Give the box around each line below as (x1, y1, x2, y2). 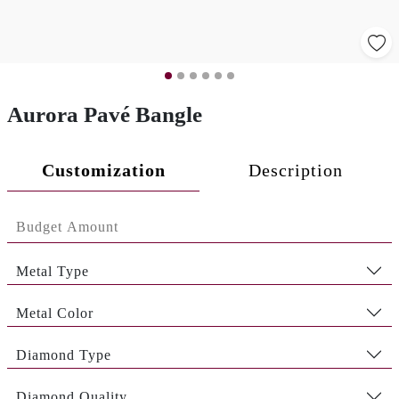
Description (248, 160, 343, 180)
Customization (41, 160, 166, 180)
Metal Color (16, 305, 94, 321)
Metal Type (16, 263, 89, 279)
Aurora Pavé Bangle (7, 102, 202, 126)
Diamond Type (16, 346, 111, 362)
